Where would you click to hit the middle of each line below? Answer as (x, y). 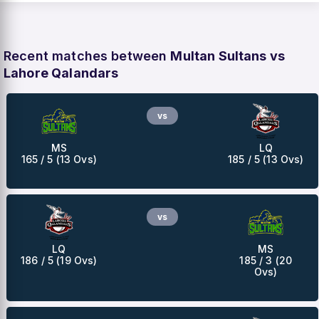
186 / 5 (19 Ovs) (59, 260)
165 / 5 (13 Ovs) (59, 159)
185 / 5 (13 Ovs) (266, 159)
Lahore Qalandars (61, 73)
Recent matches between (87, 56)
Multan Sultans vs (228, 56)
